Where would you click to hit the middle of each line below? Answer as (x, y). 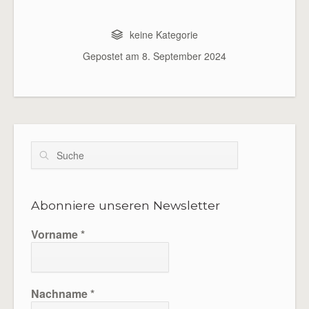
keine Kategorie (163, 34)
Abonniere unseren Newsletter (126, 205)
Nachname (61, 293)
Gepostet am (112, 56)
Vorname (56, 234)
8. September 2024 (184, 56)
